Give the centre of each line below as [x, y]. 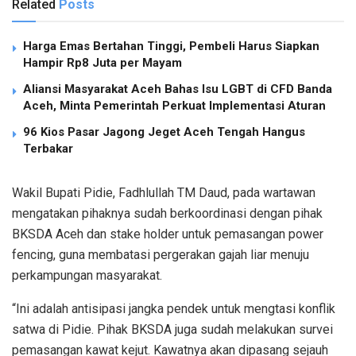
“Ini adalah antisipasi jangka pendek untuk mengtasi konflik [174, 309]
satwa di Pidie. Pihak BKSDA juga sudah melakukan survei [172, 330]
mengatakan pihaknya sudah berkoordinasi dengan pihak [167, 214]
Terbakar [48, 149]
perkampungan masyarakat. [87, 276]
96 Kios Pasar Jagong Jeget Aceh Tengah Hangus [164, 132]
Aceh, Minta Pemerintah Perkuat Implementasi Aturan [174, 106]
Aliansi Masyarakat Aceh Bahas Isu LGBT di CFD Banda [178, 89]
